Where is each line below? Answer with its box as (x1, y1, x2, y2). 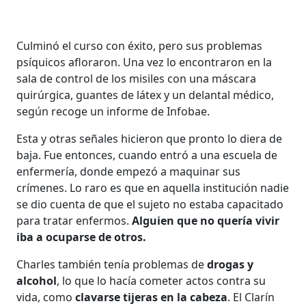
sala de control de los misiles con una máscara (16, 70, 257, 86)
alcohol (16, 273, 57, 288)
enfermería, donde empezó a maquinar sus (16, 163, 241, 179)
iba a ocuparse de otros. (16, 229, 147, 245)
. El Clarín (227, 289, 275, 305)
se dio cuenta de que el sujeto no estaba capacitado (16, 196, 284, 212)
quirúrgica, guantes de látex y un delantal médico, (16, 87, 275, 102)
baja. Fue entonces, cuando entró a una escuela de (16, 147, 278, 163)
